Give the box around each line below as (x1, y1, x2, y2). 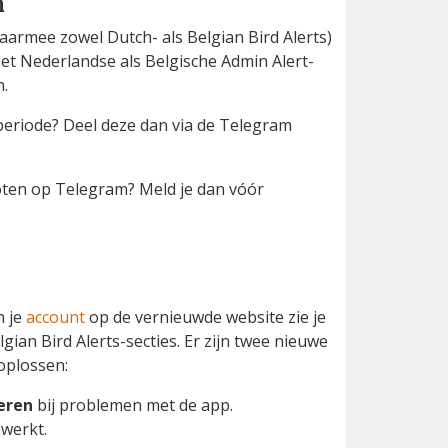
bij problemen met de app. (33, 394, 233, 416)
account (26, 306, 85, 328)
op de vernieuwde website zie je (85, 306, 326, 328)
